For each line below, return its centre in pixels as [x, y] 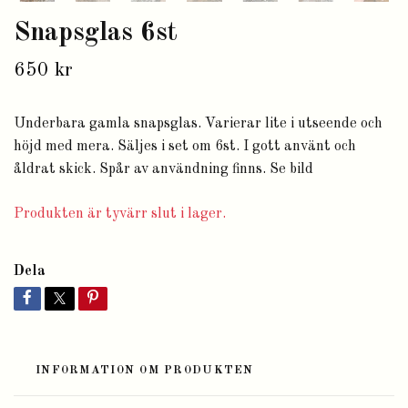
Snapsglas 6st [96, 34]
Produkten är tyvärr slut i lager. [122, 214]
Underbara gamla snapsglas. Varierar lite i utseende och [198, 124]
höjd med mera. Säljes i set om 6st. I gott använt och [185, 147]
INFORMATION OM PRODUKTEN [145, 371]
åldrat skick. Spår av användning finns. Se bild [163, 170]
